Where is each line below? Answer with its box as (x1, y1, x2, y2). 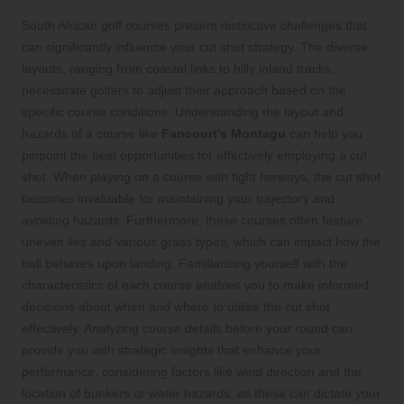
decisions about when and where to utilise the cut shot (22, 298, 330, 314)
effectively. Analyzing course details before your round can (22, 320, 353, 335)
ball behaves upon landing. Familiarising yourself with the (22, 255, 347, 271)
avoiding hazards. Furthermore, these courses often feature (22, 212, 363, 227)
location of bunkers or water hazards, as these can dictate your (22, 385, 381, 400)
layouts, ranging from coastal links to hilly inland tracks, (22, 60, 335, 76)
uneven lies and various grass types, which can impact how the (22, 234, 381, 249)
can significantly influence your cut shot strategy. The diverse (22, 39, 368, 54)
